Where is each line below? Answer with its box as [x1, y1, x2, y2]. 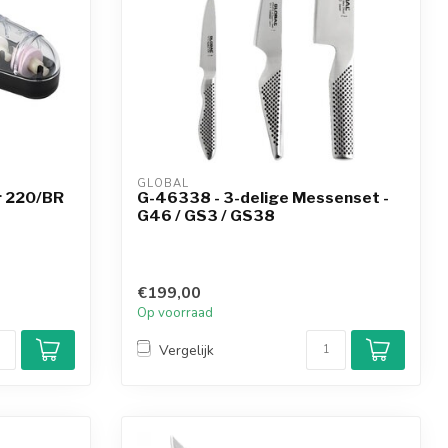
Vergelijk [159, 340, 214, 360]
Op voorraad [137, 304, 213, 323]
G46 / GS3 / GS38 [137, 206, 275, 225]
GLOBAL [137, 176, 189, 191]
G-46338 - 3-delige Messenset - [137, 188, 389, 207]
